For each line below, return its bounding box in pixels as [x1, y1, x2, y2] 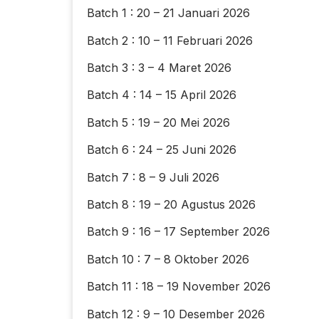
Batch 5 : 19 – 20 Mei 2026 [87, 115, 230, 130]
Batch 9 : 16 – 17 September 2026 [87, 224, 270, 239]
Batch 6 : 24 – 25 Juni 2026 [87, 142, 236, 157]
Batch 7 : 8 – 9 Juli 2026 [87, 169, 219, 184]
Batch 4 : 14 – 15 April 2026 [87, 88, 236, 103]
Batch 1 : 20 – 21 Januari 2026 [87, 6, 250, 21]
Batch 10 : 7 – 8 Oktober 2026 [87, 251, 249, 266]
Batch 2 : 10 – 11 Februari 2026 [87, 33, 253, 48]
